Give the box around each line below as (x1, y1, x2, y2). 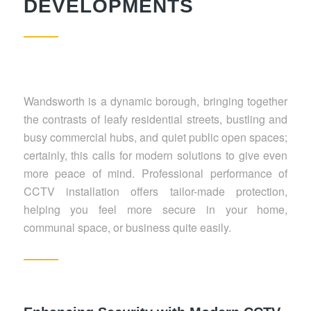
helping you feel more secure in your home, (23, 201, 288, 217)
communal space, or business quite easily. (23, 219, 231, 235)
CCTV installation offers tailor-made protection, (23, 183, 288, 199)
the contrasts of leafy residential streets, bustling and (23, 110, 288, 127)
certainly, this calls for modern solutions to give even (23, 146, 288, 163)
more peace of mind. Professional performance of (23, 165, 288, 181)
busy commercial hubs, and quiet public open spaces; (23, 128, 288, 145)
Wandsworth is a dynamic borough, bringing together (23, 92, 288, 109)
